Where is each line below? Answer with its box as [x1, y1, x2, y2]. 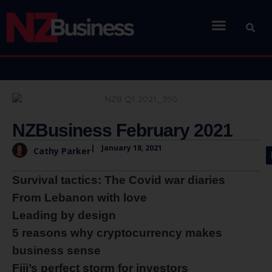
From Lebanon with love [12, 191, 147, 205]
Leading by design [12, 209, 116, 222]
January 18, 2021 [101, 143, 162, 154]
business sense [12, 244, 101, 257]
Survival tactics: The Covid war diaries [12, 174, 225, 187]
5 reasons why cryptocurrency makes [12, 226, 222, 240]
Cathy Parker [33, 144, 90, 157]
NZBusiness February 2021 [12, 120, 233, 141]
